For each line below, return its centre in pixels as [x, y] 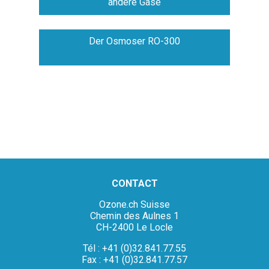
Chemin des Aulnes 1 [134, 216]
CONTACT [134, 183]
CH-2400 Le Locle [134, 227]
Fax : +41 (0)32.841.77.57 [134, 259]
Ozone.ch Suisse [134, 204]
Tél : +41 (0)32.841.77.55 [134, 248]
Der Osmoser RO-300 [134, 41]
